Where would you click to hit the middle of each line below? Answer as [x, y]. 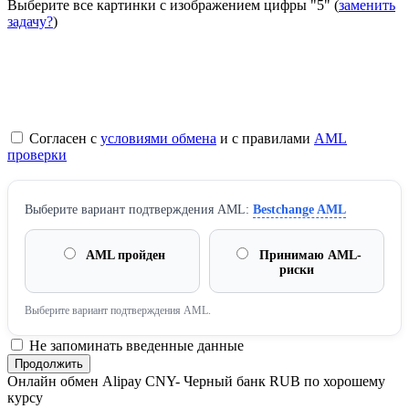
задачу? [30, 22]
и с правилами [265, 139]
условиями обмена [158, 139]
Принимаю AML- [309, 256]
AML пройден [124, 256]
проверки [37, 155]
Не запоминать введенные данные [135, 346]
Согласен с [63, 139]
